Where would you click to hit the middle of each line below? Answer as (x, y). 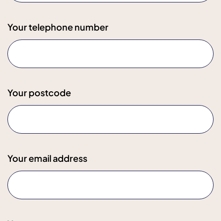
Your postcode (39, 92)
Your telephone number (58, 27)
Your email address (47, 158)
